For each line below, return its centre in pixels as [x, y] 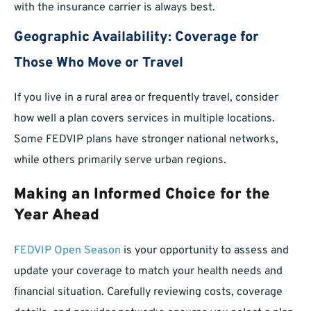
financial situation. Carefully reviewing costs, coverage [148, 293]
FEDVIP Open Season [67, 251]
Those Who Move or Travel [99, 64]
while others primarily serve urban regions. [120, 161]
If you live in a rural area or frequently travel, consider [146, 98]
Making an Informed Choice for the [142, 195]
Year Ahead [57, 216]
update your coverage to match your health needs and [148, 272]
